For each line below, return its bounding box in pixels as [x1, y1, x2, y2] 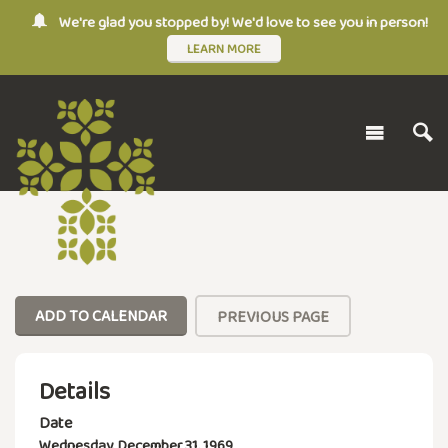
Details [39, 373, 110, 409]
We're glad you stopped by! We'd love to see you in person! [59, 11, 428, 33]
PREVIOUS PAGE [217, 304, 329, 328]
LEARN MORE [187, 38, 261, 58]
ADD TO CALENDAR [35, 303, 167, 327]
